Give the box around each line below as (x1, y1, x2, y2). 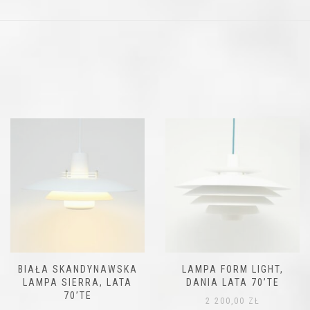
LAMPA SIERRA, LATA (23, 277, 132, 288)
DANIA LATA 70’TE (185, 277, 280, 288)
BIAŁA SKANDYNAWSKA (17, 264, 138, 275)
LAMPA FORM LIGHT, (181, 264, 284, 275)
